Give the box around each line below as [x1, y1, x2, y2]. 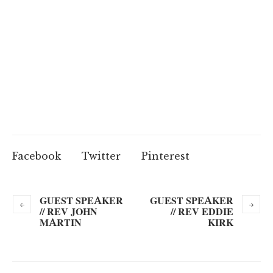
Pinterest [141, 149, 190, 162]
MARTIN [40, 216, 82, 229]
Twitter [82, 149, 121, 162]
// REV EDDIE [171, 205, 233, 218]
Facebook [12, 149, 61, 162]
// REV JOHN [40, 205, 97, 218]
